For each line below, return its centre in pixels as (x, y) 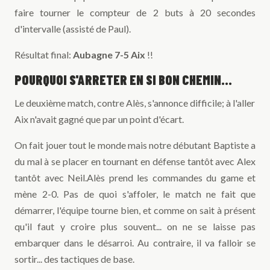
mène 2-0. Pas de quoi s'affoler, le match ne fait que (135, 194)
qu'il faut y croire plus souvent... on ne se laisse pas (135, 227)
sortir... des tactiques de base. (74, 259)
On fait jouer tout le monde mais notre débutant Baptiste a (135, 145)
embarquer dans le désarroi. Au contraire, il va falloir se (135, 243)
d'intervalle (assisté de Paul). (73, 29)
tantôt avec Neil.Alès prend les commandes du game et (135, 178)
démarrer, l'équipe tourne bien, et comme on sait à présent (135, 210)
